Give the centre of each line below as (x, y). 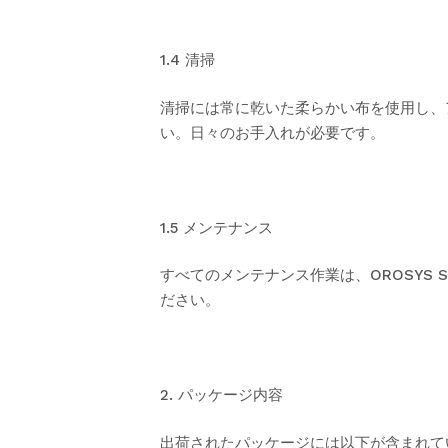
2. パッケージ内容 (221, 395)
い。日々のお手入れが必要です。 (272, 132)
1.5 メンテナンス (216, 227)
